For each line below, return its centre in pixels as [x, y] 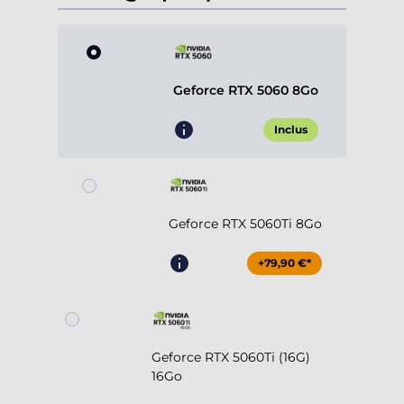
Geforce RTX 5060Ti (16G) [231, 358]
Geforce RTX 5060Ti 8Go [245, 224]
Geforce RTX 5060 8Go [245, 91]
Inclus [290, 130]
